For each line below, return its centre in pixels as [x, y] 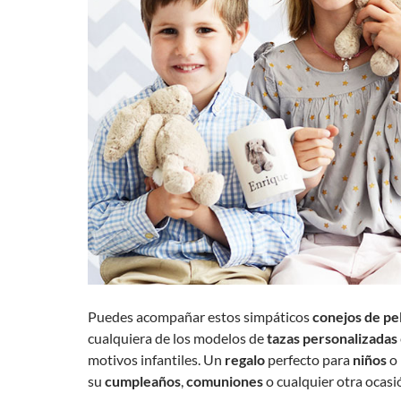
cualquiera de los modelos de [177, 338]
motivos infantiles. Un [156, 360]
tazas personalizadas [332, 338]
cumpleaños [143, 381]
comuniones [225, 381]
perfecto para [309, 360]
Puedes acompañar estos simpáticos [200, 317]
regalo [245, 360]
